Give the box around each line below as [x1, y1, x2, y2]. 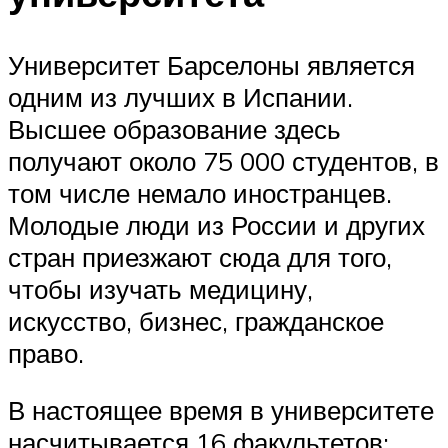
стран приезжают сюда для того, [8, 240, 392, 273]
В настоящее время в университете [8, 394, 434, 427]
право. [8, 336, 84, 369]
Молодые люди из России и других [8, 208, 425, 241]
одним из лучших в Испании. [8, 80, 353, 113]
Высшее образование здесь [8, 112, 341, 145]
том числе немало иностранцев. [8, 176, 392, 209]
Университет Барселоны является [8, 48, 415, 81]
